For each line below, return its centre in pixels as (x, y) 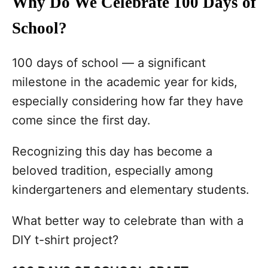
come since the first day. (81, 120)
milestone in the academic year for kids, (125, 82)
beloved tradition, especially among (112, 170)
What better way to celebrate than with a (128, 221)
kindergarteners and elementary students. (131, 190)
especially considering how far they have (128, 101)
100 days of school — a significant (109, 63)
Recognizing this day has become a (112, 151)
